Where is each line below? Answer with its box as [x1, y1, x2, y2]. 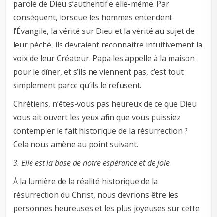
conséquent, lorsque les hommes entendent [13, 12, 173, 23]
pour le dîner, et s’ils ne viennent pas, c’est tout [13, 66, 184, 77]
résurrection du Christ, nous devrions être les [13, 189, 179, 201]
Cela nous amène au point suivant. [13, 139, 139, 150]
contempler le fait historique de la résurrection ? [13, 125, 188, 137]
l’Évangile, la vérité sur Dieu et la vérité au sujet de [13, 26, 195, 37]
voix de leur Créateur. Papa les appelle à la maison [13, 53, 195, 64]
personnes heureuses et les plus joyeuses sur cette [13, 203, 200, 214]
